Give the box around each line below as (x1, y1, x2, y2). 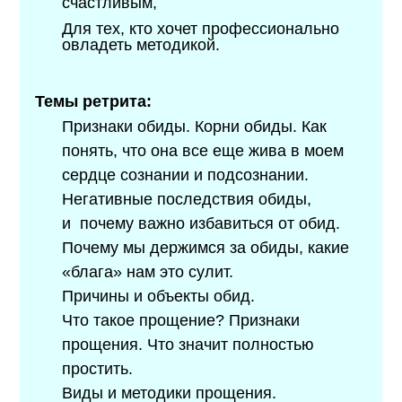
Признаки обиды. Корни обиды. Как (62, 118, 328, 135)
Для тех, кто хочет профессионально (62, 19, 340, 38)
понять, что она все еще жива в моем (62, 142, 345, 160)
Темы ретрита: (35, 92, 153, 110)
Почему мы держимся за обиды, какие (62, 239, 350, 257)
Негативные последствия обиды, (62, 190, 312, 208)
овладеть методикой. (62, 35, 221, 54)
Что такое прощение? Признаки (62, 311, 301, 329)
